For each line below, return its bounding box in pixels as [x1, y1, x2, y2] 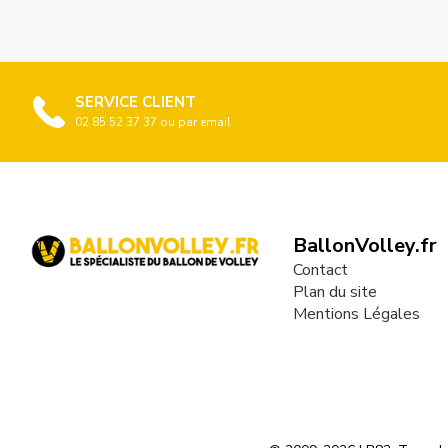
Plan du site [292, 280, 377, 303]
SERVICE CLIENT [75, 91, 196, 112]
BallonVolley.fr [292, 231, 437, 259]
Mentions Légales [292, 302, 420, 325]
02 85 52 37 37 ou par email [75, 113, 231, 130]
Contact [292, 258, 348, 281]
